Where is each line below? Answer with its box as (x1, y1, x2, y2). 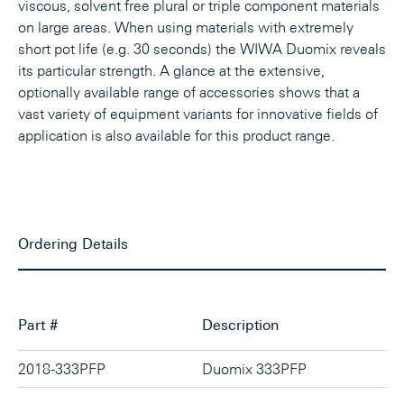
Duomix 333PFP (202, 361, 307, 378)
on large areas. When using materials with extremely (18, 19, 353, 36)
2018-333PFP (18, 361, 106, 378)
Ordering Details (18, 235, 128, 252)
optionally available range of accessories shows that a (18, 84, 360, 101)
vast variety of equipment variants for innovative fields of (18, 106, 378, 123)
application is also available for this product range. (18, 127, 335, 144)
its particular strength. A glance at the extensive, (18, 62, 325, 79)
